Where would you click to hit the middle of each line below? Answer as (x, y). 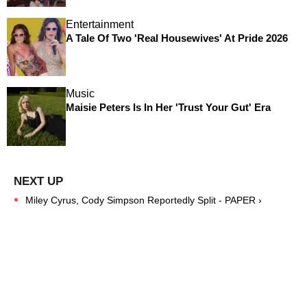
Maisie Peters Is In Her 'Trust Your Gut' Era (168, 108)
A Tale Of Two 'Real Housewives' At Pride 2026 (176, 38)
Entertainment (99, 24)
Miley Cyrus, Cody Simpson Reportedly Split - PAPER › (144, 200)
